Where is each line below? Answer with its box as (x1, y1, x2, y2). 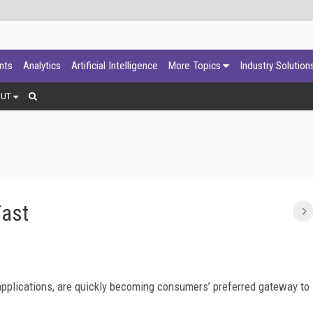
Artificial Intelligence (71, 59, 158, 72)
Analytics (23, 59, 61, 72)
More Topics (168, 59, 221, 72)
